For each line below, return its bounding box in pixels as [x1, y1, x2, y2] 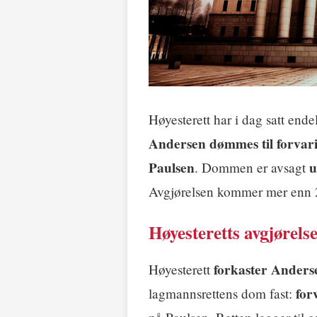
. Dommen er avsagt [195, 158, 309, 177]
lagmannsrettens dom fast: [149, 284, 296, 303]
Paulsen [149, 158, 195, 178]
